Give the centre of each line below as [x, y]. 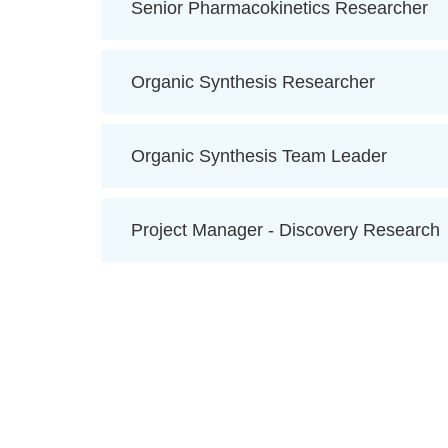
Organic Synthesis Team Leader [258, 156]
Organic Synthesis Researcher [252, 82]
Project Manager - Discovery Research [285, 230]
